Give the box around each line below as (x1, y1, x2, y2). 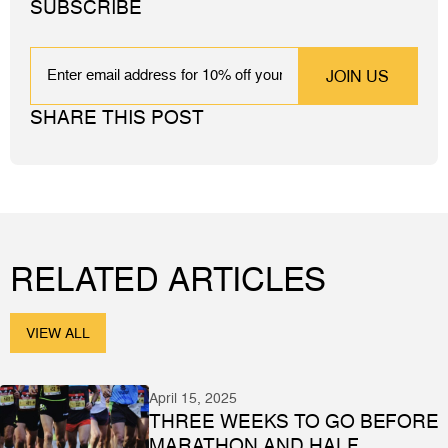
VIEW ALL (26, 322, 90, 342)
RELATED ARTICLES (10, 255, 326, 302)
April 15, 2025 (149, 387, 238, 407)
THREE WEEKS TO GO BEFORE (149, 407, 440, 434)
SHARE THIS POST (30, 103, 204, 130)
